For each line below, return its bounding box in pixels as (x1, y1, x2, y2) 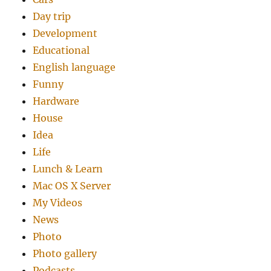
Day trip (33, 10, 71, 23)
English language (33, 61, 116, 74)
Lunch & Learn (33, 163, 103, 175)
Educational (33, 44, 90, 57)
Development (33, 27, 98, 40)
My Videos (33, 197, 83, 209)
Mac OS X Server (33, 180, 111, 192)
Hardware (33, 95, 80, 108)
